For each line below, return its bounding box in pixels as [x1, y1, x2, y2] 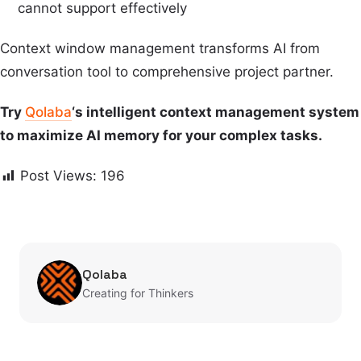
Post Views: [20, 168, 97, 185]
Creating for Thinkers [82, 285, 193, 300]
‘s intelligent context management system [72, 104, 359, 120]
